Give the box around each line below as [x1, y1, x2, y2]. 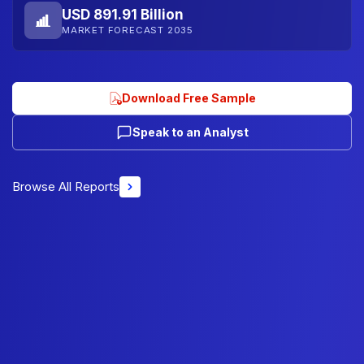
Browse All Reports [12, 179, 119, 194]
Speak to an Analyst [132, 125, 249, 139]
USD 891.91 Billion [62, 6, 184, 23]
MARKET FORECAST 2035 [62, 24, 193, 36]
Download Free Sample [121, 91, 256, 105]
